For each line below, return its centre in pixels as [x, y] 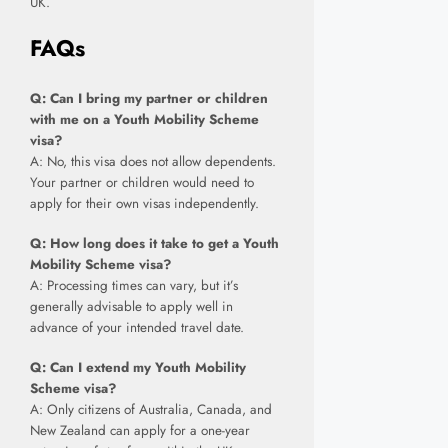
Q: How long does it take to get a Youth [154, 243]
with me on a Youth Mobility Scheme [144, 119]
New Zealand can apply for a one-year [140, 431]
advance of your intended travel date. [137, 327]
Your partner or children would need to [142, 182]
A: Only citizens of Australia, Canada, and [151, 410]
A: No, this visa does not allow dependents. [153, 161]
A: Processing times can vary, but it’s [134, 285]
